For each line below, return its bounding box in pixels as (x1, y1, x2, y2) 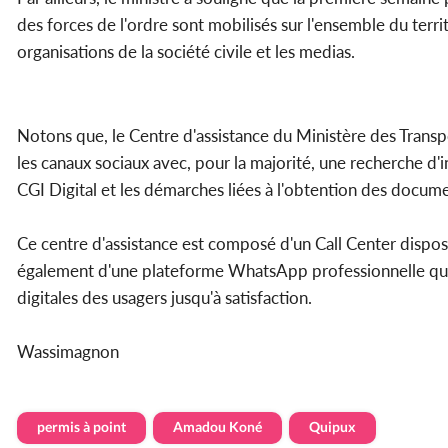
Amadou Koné (173, 418, 262, 436)
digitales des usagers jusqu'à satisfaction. (17, 287, 312, 309)
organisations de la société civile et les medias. (17, 41, 355, 63)
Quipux (309, 418, 356, 436)
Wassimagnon (17, 341, 119, 363)
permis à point (37, 418, 126, 436)
